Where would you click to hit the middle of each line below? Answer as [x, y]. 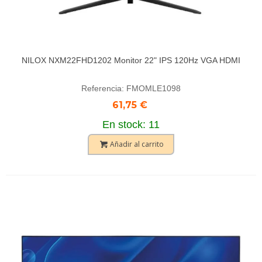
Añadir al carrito [137, 144]
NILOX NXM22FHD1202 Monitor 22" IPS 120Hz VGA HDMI [131, 60]
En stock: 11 [131, 125]
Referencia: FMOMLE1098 [131, 88]
